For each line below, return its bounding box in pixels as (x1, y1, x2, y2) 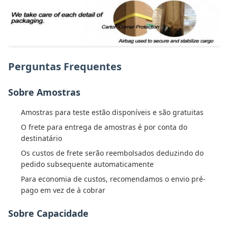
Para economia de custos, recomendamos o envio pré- (21, 174, 206, 184)
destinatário (21, 133, 62, 144)
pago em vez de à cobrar (21, 185, 105, 195)
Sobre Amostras (8, 86, 80, 99)
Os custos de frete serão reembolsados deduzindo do (21, 148, 204, 158)
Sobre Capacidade (8, 207, 89, 220)
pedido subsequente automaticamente (21, 159, 154, 169)
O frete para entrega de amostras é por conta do (21, 122, 187, 132)
